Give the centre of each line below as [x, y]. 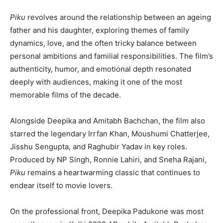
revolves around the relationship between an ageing [118, 17]
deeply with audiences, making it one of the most [96, 82]
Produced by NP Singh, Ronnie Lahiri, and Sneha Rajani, [108, 160]
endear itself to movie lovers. [61, 186]
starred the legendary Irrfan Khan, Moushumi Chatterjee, [110, 134]
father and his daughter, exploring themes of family [100, 30]
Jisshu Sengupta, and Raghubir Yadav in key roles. [99, 147]
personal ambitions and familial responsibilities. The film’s [111, 56]
